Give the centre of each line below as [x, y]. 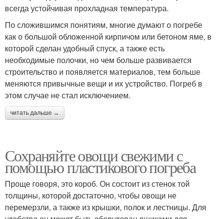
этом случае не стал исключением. [68, 95]
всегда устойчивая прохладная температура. [87, 8]
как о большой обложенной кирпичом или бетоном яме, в [108, 37]
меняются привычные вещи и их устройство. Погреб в [104, 84]
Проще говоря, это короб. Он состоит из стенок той [97, 184]
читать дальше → [35, 113]
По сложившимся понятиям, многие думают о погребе [104, 25]
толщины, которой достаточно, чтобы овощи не [91, 196]
